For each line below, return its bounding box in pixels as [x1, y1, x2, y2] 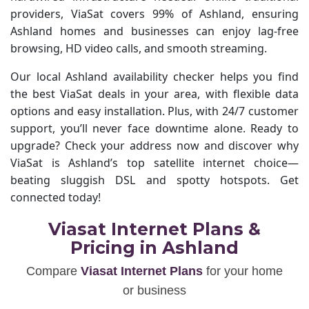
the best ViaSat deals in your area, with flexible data [10, 86, 299, 101]
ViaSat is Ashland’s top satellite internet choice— [10, 155, 299, 170]
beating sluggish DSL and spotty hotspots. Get [10, 172, 299, 188]
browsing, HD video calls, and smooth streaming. [10, 41, 267, 56]
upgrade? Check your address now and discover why [10, 138, 299, 153]
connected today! [10, 190, 101, 205]
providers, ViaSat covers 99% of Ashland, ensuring [10, 6, 299, 21]
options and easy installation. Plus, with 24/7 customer [10, 103, 299, 119]
